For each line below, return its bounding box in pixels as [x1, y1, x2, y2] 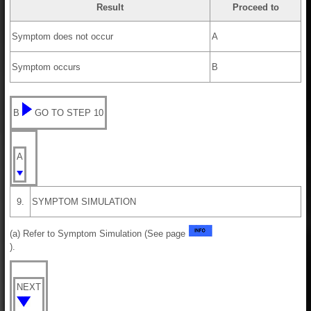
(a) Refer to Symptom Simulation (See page [10, 228, 188, 239]
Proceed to [232, 1, 279, 12]
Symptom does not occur [12, 31, 113, 42]
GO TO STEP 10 [35, 107, 103, 118]
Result [96, 1, 124, 12]
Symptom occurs [12, 61, 81, 72]
